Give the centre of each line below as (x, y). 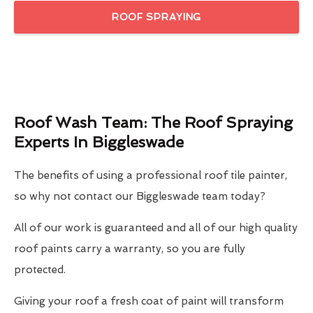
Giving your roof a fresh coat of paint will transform (149, 301)
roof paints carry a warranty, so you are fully (130, 249)
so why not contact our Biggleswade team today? (140, 197)
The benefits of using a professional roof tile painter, (151, 176)
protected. (40, 270)
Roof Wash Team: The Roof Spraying (153, 123)
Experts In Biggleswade (99, 142)
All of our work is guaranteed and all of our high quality (156, 228)
